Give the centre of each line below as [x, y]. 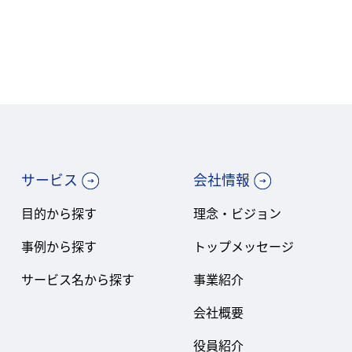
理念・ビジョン [238, 213]
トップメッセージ [244, 246]
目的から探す [59, 213]
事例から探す [59, 246]
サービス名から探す [77, 279]
